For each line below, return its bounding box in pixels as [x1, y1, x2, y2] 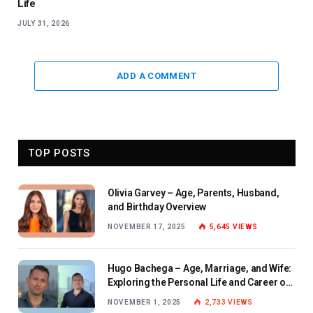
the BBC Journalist [108, 290, 189, 302]
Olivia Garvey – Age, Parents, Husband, [108, 187, 279, 198]
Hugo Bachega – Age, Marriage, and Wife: [108, 262, 292, 274]
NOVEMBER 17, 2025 [108, 222, 186, 231]
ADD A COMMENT [116, 70, 197, 81]
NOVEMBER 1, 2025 [108, 298, 182, 306]
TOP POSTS [28, 146, 90, 159]
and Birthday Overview [108, 201, 207, 212]
